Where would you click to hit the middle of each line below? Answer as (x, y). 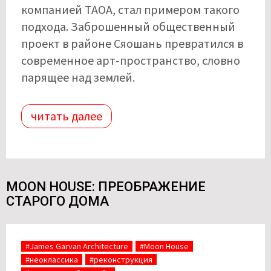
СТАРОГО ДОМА (57, 201)
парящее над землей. (78, 77)
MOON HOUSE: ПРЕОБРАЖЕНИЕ (106, 187)
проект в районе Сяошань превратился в (132, 44)
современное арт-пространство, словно (131, 60)
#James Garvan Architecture (77, 247)
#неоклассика (52, 260)
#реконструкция (121, 260)
